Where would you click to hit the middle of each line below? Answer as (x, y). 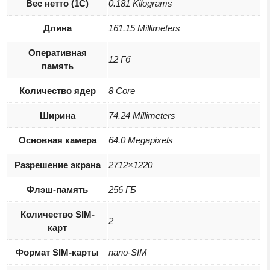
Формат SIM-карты (57, 253)
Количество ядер (57, 91)
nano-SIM (128, 253)
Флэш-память (57, 190)
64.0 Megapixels (141, 140)
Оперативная (57, 53)
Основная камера (57, 140)
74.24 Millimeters (142, 116)
